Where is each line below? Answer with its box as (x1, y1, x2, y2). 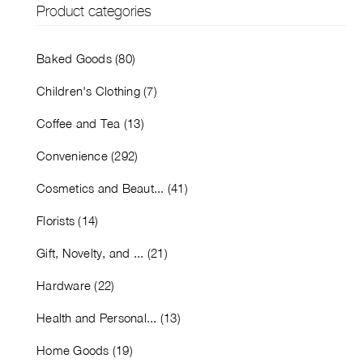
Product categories (36, 2, 152, 19)
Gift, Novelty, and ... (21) (36, 245, 168, 260)
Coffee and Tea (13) (36, 115, 144, 130)
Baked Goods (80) (36, 50, 135, 66)
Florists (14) (36, 212, 99, 228)
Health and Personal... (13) (36, 310, 181, 325)
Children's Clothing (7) (36, 83, 157, 98)
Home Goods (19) (36, 342, 133, 357)
